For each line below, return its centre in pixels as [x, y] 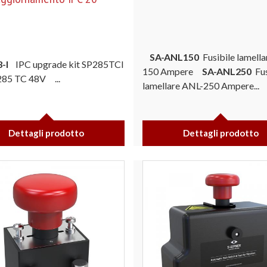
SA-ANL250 [227, 71]
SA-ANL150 [174, 57]
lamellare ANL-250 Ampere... [201, 85]
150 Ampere [172, 71]
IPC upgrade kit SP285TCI [69, 64]
